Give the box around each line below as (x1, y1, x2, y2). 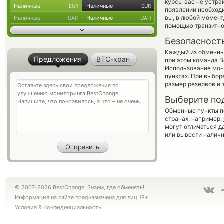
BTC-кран (96, 55, 130, 63)
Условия (15, 204, 37, 211)
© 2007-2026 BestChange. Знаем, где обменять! (15, 184, 144, 191)
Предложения (34, 55, 82, 63)
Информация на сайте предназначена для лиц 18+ (15, 194, 148, 201)
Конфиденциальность (43, 204, 101, 211)
